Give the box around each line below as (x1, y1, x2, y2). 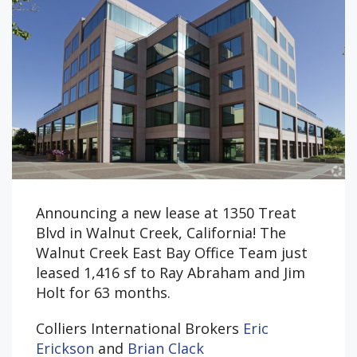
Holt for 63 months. (36, 282, 171, 302)
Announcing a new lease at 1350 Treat (36, 202, 296, 222)
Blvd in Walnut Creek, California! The (36, 222, 286, 242)
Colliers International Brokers (36, 318, 243, 338)
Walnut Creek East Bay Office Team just (36, 242, 308, 262)
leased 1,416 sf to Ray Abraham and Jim (36, 262, 305, 282)
